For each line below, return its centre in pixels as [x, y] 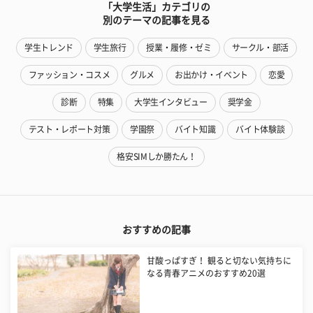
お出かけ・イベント [211, 74]
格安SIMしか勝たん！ [156, 156]
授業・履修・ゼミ [179, 47]
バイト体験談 [260, 129]
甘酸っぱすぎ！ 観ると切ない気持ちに [219, 260]
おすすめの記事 [156, 230]
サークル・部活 [260, 47]
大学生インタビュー [170, 102]
